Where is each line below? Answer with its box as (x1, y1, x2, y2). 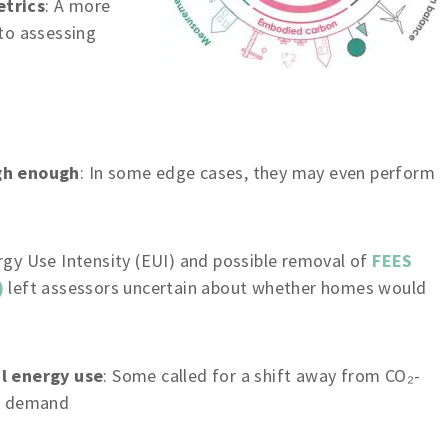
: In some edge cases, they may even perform (79, 161, 436, 184)
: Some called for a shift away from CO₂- (103, 364, 421, 387)
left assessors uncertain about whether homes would (4, 276, 427, 299)
